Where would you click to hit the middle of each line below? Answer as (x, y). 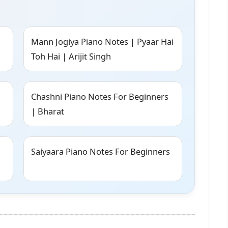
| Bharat (48, 111)
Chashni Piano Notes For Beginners (100, 97)
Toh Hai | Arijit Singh (71, 56)
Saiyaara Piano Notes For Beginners (101, 152)
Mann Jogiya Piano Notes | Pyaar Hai (102, 42)
